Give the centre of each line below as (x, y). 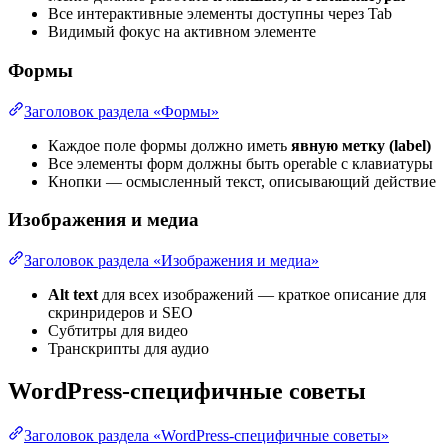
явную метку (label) (361, 145)
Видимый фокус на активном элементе (182, 32)
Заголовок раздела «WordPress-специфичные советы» (206, 435)
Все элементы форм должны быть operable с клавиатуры (240, 163)
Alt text (73, 295)
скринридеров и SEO (120, 313)
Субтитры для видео (118, 331)
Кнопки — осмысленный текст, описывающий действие (242, 181)
